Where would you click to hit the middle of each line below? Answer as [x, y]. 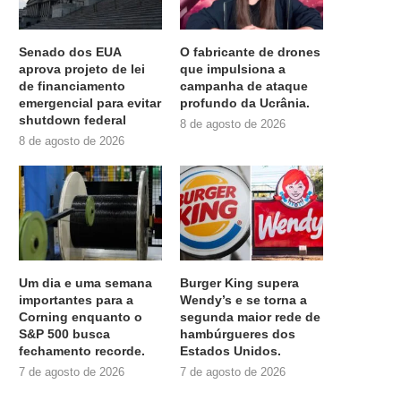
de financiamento [72, 85]
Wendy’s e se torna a [244, 300]
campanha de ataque [244, 85]
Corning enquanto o [81, 317]
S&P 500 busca [64, 334]
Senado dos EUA [70, 51]
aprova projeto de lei [82, 68]
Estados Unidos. [231, 351]
